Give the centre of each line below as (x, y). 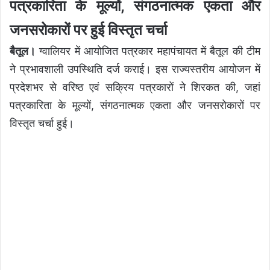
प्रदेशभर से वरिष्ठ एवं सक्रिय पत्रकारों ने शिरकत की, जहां (135, 87)
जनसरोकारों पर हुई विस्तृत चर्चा (88, 30)
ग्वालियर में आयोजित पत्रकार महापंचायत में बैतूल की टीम (148, 51)
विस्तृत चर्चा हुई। (42, 123)
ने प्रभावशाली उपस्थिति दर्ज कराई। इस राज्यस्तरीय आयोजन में (135, 69)
